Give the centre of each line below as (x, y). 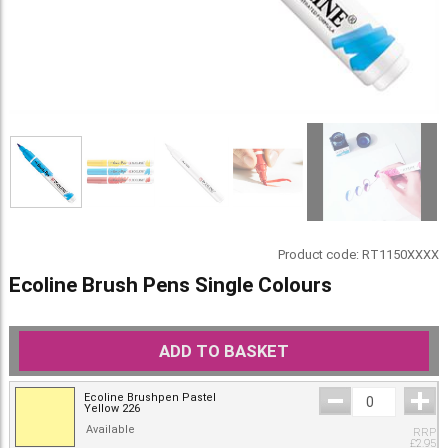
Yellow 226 (111, 409)
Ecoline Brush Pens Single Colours (170, 285)
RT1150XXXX (401, 255)
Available (110, 430)
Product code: (320, 255)
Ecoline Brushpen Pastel (149, 398)
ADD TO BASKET (224, 351)
